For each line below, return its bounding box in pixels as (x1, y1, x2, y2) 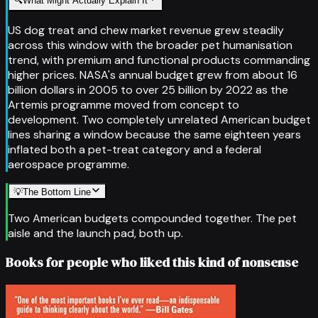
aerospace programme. (8, 156, 129, 172)
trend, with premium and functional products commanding (8, 52, 310, 67)
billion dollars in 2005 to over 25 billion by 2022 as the (8, 82, 288, 97)
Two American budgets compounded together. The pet (8, 210, 297, 226)
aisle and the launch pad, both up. (8, 225, 183, 241)
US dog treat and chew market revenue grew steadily (8, 22, 284, 38)
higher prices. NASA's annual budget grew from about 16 (8, 67, 297, 82)
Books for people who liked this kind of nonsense (6, 253, 298, 272)
